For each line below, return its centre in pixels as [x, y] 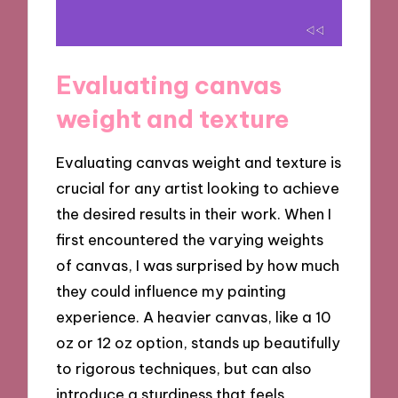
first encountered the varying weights [190, 240]
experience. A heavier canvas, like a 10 [194, 317]
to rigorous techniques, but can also [184, 369]
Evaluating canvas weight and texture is [199, 163]
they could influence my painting [171, 291]
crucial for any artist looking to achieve [198, 188]
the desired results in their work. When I [194, 214]
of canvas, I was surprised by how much [198, 266]
